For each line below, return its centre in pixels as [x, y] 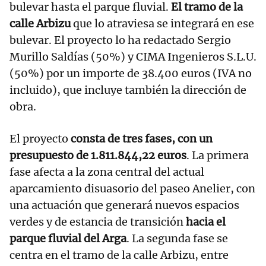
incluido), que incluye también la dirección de [128, 90]
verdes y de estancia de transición [98, 222]
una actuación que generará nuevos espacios [124, 205]
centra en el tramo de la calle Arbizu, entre [119, 255]
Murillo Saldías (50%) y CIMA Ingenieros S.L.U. [133, 57]
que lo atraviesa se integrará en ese [162, 24]
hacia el [206, 222]
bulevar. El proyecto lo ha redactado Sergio [120, 40]
